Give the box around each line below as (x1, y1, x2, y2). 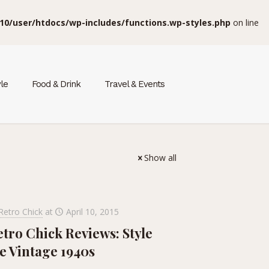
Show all (144, 152, 177, 163)
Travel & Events (104, 79, 165, 89)
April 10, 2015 (65, 206, 119, 217)
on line (231, 17, 259, 28)
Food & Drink (32, 79, 80, 89)
